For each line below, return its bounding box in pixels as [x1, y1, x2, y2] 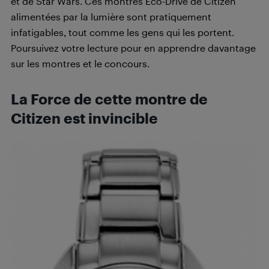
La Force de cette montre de [11, 91, 208, 107]
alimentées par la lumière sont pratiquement [11, 11, 211, 22]
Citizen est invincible [11, 110, 158, 127]
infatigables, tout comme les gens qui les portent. [11, 26, 234, 38]
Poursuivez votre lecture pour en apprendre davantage [11, 42, 256, 53]
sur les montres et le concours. [11, 58, 150, 69]
